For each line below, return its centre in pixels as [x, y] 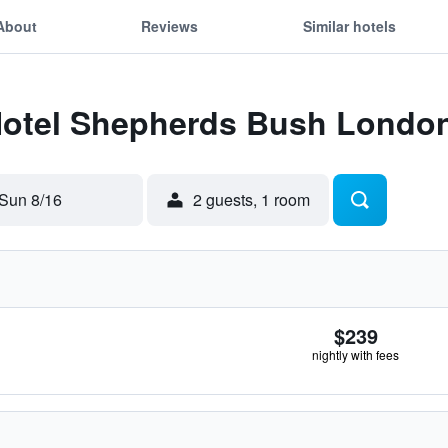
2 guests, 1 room [251, 199]
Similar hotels [349, 25]
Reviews [170, 25]
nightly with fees [355, 354]
